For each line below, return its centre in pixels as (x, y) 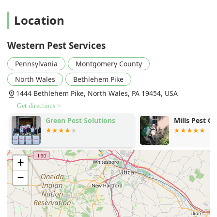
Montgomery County (109, 64)
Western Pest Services (56, 46)
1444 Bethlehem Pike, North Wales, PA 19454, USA (97, 93)
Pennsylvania (36, 64)
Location (39, 20)
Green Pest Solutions (79, 121)
